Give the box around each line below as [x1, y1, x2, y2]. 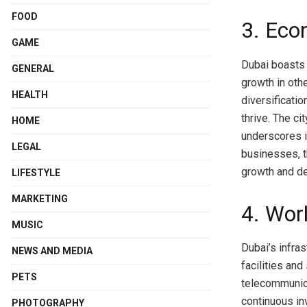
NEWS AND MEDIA [12, 245, 93, 256]
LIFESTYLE [12, 167, 60, 178]
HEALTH [12, 88, 48, 100]
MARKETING [12, 193, 68, 204]
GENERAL [12, 62, 54, 74]
